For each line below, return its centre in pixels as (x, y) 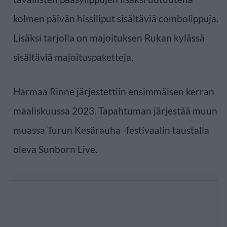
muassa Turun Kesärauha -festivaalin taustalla (111, 130)
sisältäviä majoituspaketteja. (73, 57)
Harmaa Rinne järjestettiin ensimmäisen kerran (114, 91)
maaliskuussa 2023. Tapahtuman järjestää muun (115, 110)
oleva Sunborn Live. (55, 149)
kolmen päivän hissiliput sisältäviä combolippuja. (116, 18)
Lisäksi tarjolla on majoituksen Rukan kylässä (109, 37)
